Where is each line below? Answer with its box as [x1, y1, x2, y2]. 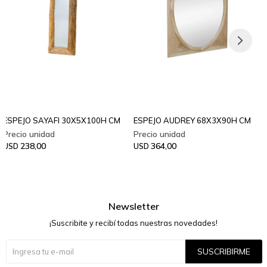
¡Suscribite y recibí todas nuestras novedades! [49, 218, 218, 228]
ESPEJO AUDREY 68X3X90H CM [133, 115, 251, 125]
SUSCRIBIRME [197, 246, 250, 257]
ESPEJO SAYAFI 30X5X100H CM [3, 115, 120, 125]
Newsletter [108, 200, 159, 212]
